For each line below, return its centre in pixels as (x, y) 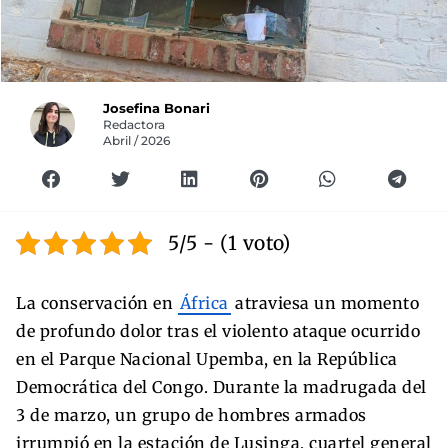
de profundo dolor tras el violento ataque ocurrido (218, 330)
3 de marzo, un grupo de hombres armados (191, 414)
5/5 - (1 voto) (229, 242)
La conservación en (97, 302)
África (204, 302)
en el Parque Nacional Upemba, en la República (207, 358)
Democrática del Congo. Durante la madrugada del (221, 386)
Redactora (134, 124)
